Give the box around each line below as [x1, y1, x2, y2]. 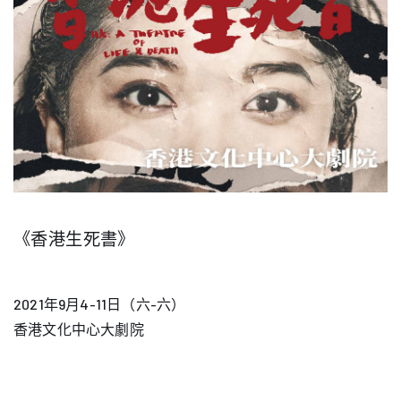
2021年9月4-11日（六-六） [13, 294, 186, 312]
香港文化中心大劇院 [13, 320, 144, 337]
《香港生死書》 [13, 227, 135, 249]
